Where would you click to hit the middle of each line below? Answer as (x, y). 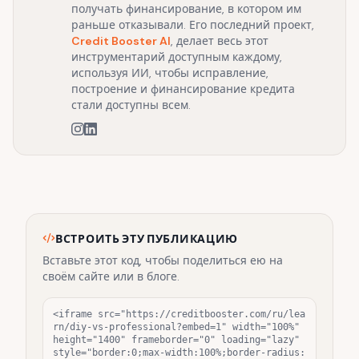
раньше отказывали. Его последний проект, (193, 24)
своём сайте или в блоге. (111, 276)
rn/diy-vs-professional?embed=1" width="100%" (176, 327)
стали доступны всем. (131, 105)
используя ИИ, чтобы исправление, (170, 73)
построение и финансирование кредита (183, 89)
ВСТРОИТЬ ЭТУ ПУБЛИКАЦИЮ (147, 238)
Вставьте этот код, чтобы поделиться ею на (163, 260)
